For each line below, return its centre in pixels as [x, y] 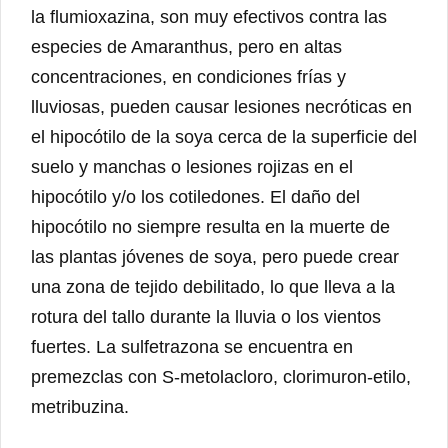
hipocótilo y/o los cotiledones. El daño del [195, 197]
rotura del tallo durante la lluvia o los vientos [206, 317]
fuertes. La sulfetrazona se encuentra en [192, 347]
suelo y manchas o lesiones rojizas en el [192, 167]
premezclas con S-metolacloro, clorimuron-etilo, [221, 377]
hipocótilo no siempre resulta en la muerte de [210, 227]
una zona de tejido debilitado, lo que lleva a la [213, 287]
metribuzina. [80, 407]
